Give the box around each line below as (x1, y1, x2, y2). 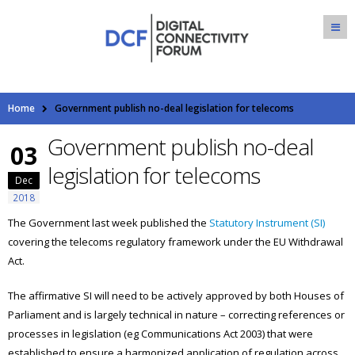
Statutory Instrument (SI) (209, 215, 325, 230)
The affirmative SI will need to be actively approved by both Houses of (8, 288, 344, 303)
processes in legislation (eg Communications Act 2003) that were (8, 326, 313, 341)
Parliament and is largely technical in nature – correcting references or (8, 307, 345, 322)
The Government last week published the (8, 215, 209, 230)
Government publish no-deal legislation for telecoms (55, 101, 294, 115)
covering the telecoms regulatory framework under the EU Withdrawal (8, 234, 343, 249)
